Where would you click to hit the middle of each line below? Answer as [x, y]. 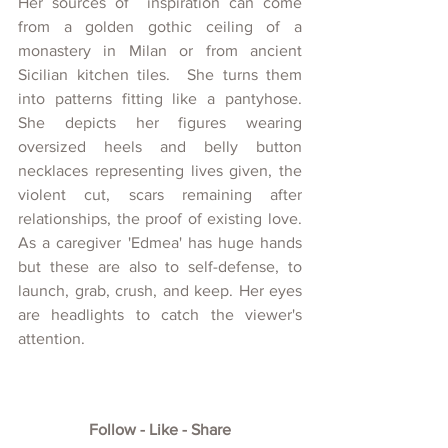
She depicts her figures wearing [160, 123]
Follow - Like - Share [160, 430]
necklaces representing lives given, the [160, 171]
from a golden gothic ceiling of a [160, 27]
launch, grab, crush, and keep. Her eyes [160, 291]
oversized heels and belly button [160, 147]
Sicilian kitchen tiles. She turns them [160, 75]
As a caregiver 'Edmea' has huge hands [160, 243]
